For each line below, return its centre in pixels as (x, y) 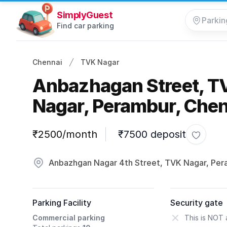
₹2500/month (65, 134)
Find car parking (85, 26)
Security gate (197, 203)
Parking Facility (62, 203)
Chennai (47, 62)
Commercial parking (69, 218)
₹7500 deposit (152, 134)
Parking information (69, 130)
